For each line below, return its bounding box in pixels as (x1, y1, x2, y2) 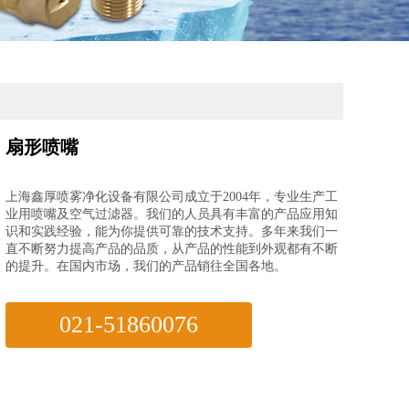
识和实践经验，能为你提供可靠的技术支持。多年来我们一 (5, 225, 338, 238)
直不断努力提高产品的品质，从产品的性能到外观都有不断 (5, 242, 338, 256)
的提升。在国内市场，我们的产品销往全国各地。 (5, 259, 287, 273)
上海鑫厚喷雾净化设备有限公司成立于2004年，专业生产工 (5, 190, 338, 204)
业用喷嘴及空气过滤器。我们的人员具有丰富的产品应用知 (5, 207, 338, 221)
